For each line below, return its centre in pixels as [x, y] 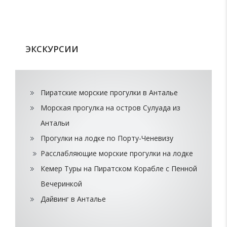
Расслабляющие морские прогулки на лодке [117, 153]
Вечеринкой [61, 183]
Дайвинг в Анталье [73, 199]
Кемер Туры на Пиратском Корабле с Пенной [119, 168]
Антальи [55, 123]
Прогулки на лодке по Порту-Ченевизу [107, 138]
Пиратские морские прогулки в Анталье [109, 92]
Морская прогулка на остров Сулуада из [110, 107]
